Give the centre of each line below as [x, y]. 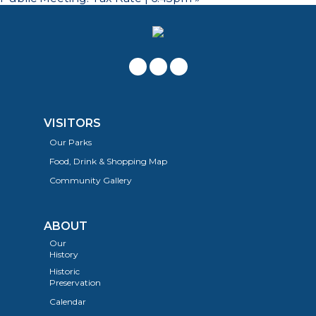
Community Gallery [90, 181]
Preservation [75, 283]
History [63, 255]
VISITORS [72, 123]
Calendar [67, 302]
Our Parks [70, 142]
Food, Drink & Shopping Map [108, 162]
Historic [64, 272]
